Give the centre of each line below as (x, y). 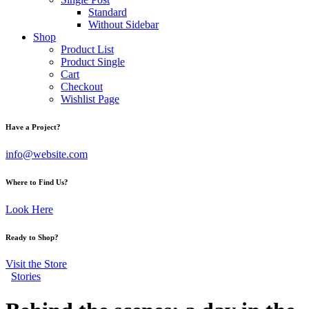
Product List (87, 49)
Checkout (82, 86)
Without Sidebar (123, 24)
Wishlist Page (90, 99)
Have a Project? (33, 127)
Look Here (29, 209)
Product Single (93, 61)
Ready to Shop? (32, 237)
